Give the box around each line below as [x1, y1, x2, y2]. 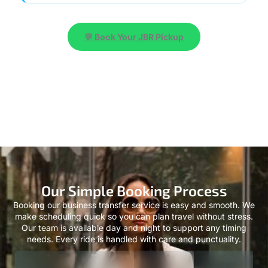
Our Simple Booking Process [41, 162, 227, 179]
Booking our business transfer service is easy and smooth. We [13, 179, 255, 190]
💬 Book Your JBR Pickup [84, 11, 184, 22]
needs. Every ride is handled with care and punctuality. [27, 214, 241, 224]
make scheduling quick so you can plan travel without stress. [15, 191, 253, 202]
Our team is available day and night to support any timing [22, 202, 246, 213]
